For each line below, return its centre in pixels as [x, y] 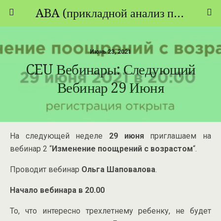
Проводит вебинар [46, 169]
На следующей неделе [59, 136]
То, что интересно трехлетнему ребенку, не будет [110, 211]
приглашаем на [178, 136]
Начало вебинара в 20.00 [57, 190]
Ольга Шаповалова [118, 169]
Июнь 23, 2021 [110, 52]
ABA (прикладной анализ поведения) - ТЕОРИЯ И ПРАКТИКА [179, 13]
